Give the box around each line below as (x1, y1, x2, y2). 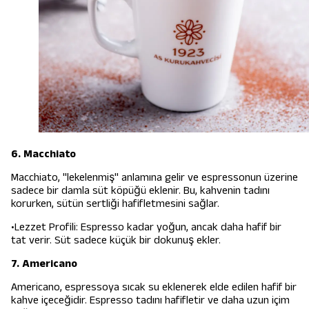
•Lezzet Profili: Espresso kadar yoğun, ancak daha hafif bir (11, 219, 281, 235)
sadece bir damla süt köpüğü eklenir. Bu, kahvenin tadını (11, 182, 270, 199)
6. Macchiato (11, 146, 76, 162)
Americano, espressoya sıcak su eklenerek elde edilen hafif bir (11, 279, 297, 295)
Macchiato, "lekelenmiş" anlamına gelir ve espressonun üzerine (11, 169, 298, 186)
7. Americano (11, 255, 77, 272)
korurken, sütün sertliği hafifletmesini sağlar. (11, 195, 219, 212)
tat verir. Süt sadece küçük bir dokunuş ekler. (11, 232, 221, 248)
